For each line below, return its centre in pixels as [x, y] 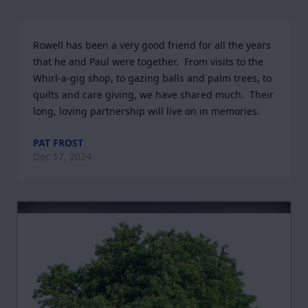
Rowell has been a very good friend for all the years [152, 45]
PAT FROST [58, 143]
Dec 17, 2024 [62, 156]
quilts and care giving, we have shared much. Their [153, 95]
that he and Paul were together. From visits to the [148, 62]
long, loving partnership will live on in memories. [146, 111]
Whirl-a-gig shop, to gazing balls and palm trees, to [152, 78]
